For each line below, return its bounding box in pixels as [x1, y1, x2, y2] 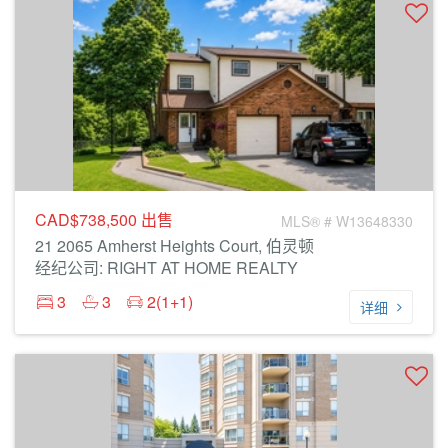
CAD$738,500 [35, 208, 141, 231]
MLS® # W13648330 [281, 211, 413, 231]
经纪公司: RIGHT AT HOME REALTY [35, 256, 298, 279]
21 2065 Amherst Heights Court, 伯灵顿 [35, 234, 314, 257]
